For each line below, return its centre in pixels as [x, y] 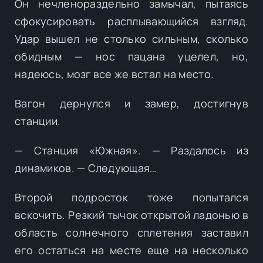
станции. [38, 121]
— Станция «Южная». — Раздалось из [131, 150]
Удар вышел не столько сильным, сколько [131, 38]
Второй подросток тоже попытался [131, 197]
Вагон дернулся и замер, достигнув [131, 103]
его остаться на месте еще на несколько [131, 250]
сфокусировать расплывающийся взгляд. [131, 21]
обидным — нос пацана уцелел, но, [131, 56]
